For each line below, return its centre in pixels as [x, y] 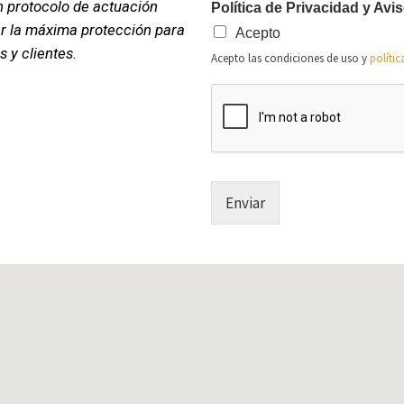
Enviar [245, 202]
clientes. [49, 54]
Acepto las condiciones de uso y [290, 58]
